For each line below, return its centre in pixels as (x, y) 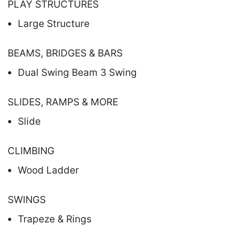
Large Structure (54, 23)
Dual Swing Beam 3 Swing (77, 72)
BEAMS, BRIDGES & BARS (65, 53)
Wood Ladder (48, 170)
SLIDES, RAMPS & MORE (63, 102)
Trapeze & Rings (55, 219)
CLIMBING (31, 151)
